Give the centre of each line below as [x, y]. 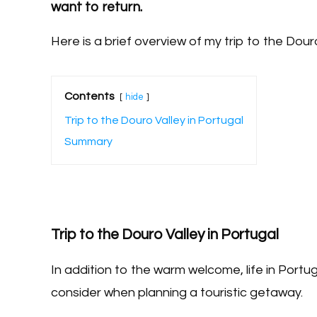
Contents [90, 96]
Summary [88, 141]
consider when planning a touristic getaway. [177, 292]
